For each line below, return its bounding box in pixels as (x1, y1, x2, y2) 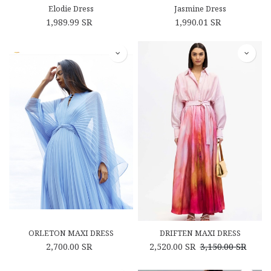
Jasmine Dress (174, 3, 226, 14)
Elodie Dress (48, 3, 94, 14)
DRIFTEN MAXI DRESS (159, 228, 241, 238)
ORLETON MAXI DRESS (28, 228, 114, 238)
